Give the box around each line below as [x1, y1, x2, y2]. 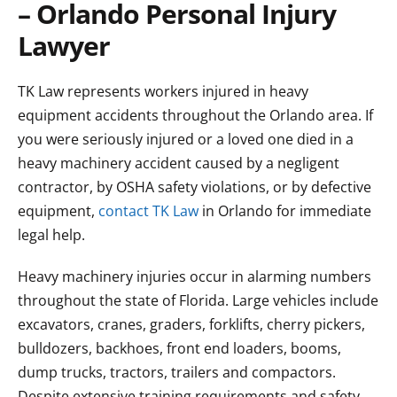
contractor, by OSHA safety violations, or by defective [18, 177, 371, 197]
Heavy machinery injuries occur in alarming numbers [18, 267, 371, 286]
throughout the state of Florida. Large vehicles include [18, 291, 378, 310]
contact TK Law [98, 201, 198, 221]
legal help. [18, 225, 85, 245]
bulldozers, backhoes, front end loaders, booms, [18, 339, 341, 358]
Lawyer [18, 27, 110, 64]
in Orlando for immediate [198, 201, 371, 221]
